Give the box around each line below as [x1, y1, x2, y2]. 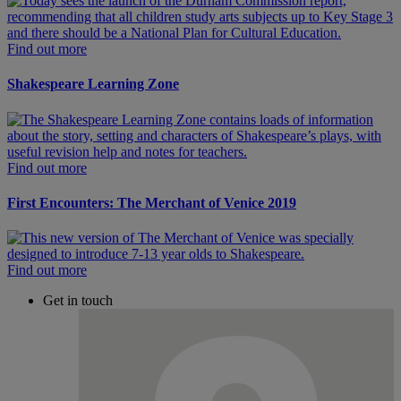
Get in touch [43, 293, 113, 309]
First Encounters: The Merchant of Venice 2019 [7, 194, 296, 210]
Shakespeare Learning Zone [7, 76, 179, 92]
